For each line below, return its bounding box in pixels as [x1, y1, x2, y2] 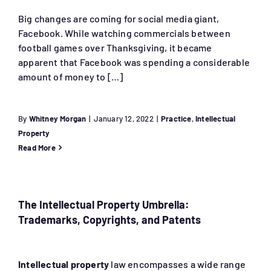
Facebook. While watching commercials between [18, 27, 230, 39]
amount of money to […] [18, 71, 123, 83]
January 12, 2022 [93, 114, 154, 124]
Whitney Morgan [28, 114, 87, 124]
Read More [18, 143, 56, 153]
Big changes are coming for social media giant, [18, 13, 220, 25]
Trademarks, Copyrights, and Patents [18, 213, 201, 227]
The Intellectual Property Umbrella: [18, 198, 189, 212]
